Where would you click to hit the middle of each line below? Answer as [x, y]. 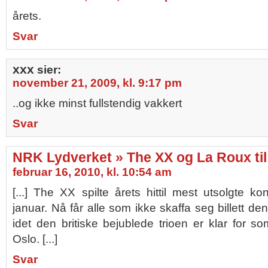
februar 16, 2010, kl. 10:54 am [92, 172]
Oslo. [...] [35, 239]
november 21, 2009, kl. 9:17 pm [97, 83]
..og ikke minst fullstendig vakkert [97, 103]
